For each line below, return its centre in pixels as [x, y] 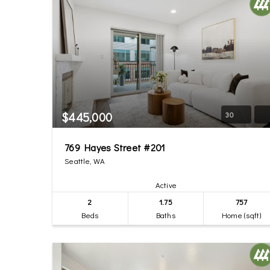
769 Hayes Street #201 [115, 147]
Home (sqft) [241, 215]
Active [166, 185]
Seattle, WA [85, 161]
